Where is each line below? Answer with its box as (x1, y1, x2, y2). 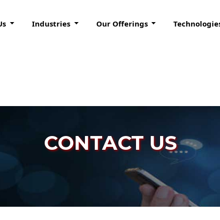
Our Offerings (96, 18, 150, 28)
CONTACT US (43, 131, 177, 155)
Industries (31, 18, 72, 28)
